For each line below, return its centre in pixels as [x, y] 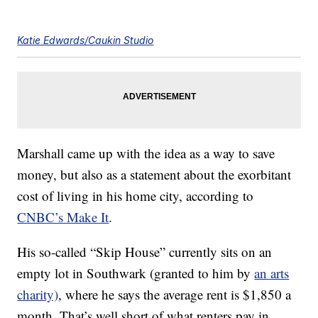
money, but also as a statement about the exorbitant [154, 175]
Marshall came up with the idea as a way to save [146, 153]
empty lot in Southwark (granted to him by [136, 273]
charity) [38, 295]
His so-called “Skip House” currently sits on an [145, 252]
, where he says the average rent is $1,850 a [175, 295]
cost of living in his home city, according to [136, 196]
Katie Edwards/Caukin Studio [86, 40]
